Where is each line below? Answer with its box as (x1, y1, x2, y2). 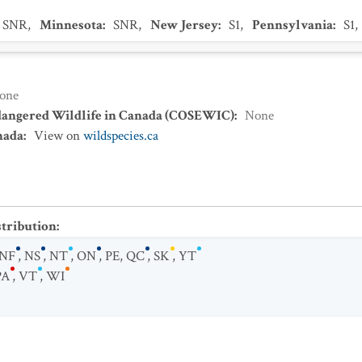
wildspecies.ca (83, 127, 158, 145)
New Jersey (150, 16, 218, 34)
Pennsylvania (252, 16, 333, 34)
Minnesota (40, 16, 103, 34)
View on (34, 127, 83, 145)
